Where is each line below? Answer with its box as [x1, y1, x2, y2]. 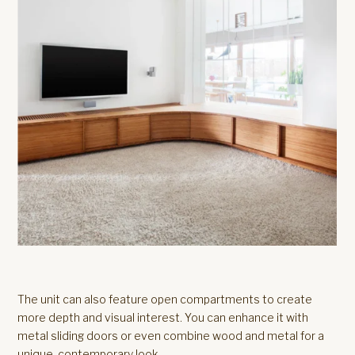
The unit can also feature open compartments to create [17, 292, 313, 306]
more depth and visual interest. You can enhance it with [17, 311, 309, 324]
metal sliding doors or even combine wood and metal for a [17, 329, 325, 342]
